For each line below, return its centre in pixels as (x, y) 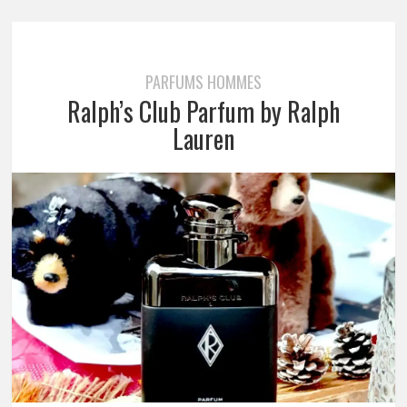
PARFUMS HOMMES (203, 81)
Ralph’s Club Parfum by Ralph (203, 111)
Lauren (203, 138)
